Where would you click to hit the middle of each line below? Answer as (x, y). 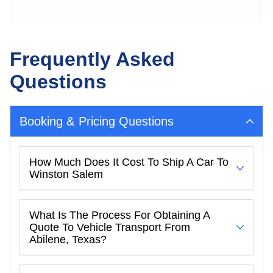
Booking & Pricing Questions (97, 121)
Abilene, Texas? (68, 239)
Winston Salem (66, 174)
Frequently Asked (92, 59)
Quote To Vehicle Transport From (110, 227)
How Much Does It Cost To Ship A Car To (129, 162)
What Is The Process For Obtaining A (120, 215)
